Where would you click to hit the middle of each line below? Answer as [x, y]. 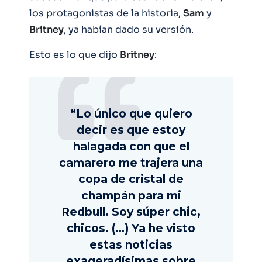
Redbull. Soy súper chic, [131, 212]
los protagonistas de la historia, [106, 13]
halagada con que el [131, 147]
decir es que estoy [131, 130]
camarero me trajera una [131, 163]
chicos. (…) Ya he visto [131, 229]
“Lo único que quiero [131, 114]
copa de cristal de [131, 180]
